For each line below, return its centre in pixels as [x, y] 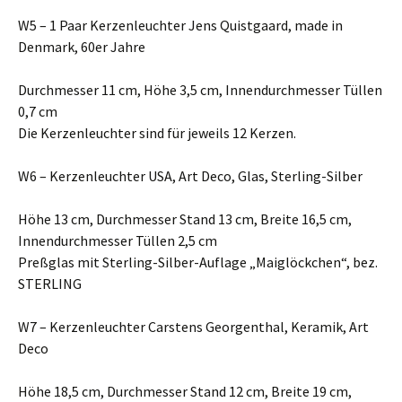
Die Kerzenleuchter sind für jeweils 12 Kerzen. [157, 133]
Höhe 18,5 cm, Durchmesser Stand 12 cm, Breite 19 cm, [185, 391]
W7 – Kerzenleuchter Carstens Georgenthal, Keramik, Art [193, 327]
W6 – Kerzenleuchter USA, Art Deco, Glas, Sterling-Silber [190, 176]
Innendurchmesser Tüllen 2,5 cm [118, 240]
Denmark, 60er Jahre [82, 47]
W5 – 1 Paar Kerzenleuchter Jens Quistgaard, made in [180, 25]
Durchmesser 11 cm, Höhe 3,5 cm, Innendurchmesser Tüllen [200, 90]
